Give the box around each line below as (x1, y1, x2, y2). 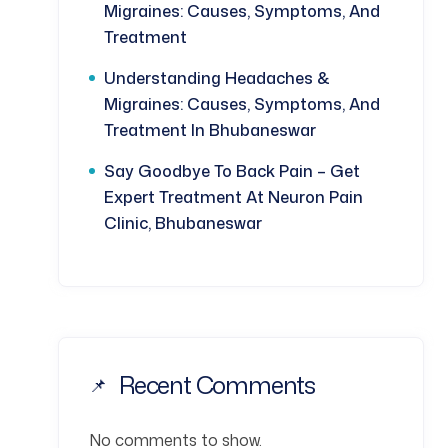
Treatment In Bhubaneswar (104, 119, 316, 142)
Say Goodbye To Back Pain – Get (104, 160, 360, 183)
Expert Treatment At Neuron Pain (104, 186, 363, 209)
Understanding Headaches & (104, 67, 330, 90)
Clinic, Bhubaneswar (104, 212, 262, 235)
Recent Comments (119, 368, 315, 403)
